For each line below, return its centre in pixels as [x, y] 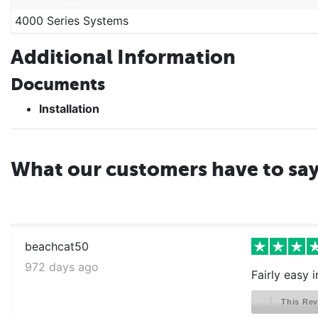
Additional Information [123, 56]
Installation [69, 108]
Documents [58, 84]
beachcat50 [57, 246]
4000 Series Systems [72, 20]
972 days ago [62, 267]
